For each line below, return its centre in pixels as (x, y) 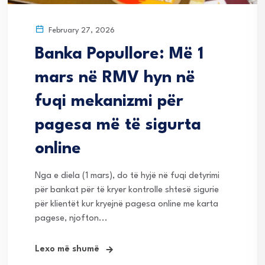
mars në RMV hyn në (115, 78)
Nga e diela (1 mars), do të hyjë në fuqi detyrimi (127, 176)
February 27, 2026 (80, 30)
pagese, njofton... (71, 218)
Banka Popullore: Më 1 (119, 54)
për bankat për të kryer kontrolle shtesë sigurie (127, 190)
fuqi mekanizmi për (109, 101)
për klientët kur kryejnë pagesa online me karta (127, 204)
